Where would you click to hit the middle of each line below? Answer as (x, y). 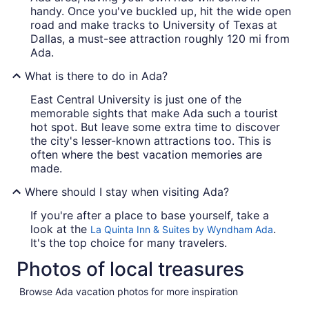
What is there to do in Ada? (96, 76)
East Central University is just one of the (136, 100)
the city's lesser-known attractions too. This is (151, 141)
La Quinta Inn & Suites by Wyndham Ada (182, 230)
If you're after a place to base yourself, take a (150, 216)
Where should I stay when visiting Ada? (127, 192)
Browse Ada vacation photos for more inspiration (129, 292)
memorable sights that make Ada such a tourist (154, 113)
